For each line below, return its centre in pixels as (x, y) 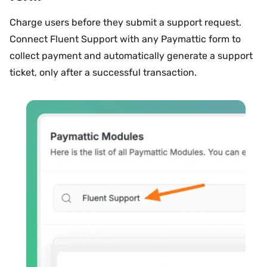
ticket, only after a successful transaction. (103, 72)
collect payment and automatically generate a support (131, 55)
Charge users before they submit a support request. (125, 22)
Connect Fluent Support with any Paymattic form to (125, 39)
